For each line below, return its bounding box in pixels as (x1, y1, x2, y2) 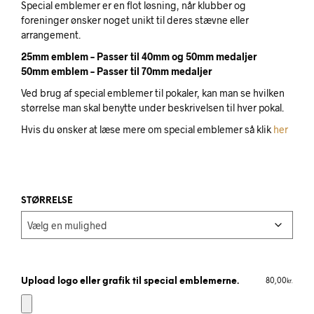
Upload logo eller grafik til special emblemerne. (21, 277, 239, 287)
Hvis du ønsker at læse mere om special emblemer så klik (21, 123, 273, 135)
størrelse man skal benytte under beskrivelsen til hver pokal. (21, 102, 284, 114)
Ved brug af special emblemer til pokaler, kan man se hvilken (21, 87, 285, 99)
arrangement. (21, 29, 81, 41)
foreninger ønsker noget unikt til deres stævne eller (21, 14, 249, 26)
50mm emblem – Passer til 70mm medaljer (21, 65, 212, 77)
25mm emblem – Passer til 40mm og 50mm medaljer (21, 50, 257, 62)
